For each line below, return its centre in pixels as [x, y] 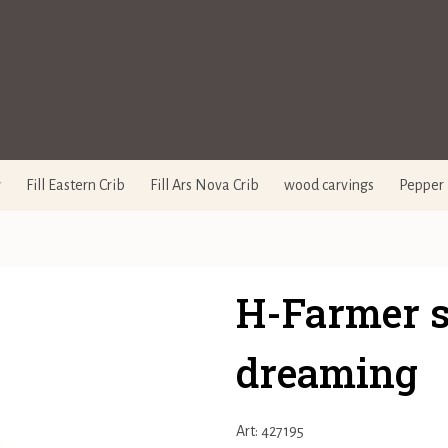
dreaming [327, 372]
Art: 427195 [270, 431]
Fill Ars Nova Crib [204, 185]
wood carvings [329, 185]
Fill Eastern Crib [75, 185]
